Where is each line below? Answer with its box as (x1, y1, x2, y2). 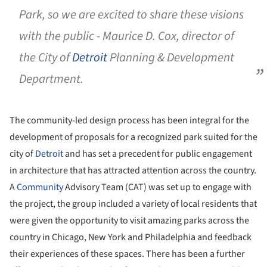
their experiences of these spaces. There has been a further (10, 247, 245, 260)
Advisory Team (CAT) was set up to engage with (63, 180, 252, 194)
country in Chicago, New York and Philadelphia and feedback (10, 230, 252, 244)
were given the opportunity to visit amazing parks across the (10, 213, 249, 227)
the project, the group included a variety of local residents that (10, 197, 257, 210)
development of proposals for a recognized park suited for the (10, 130, 257, 144)
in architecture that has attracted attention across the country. (10, 163, 256, 177)
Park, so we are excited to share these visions (19, 6, 244, 24)
